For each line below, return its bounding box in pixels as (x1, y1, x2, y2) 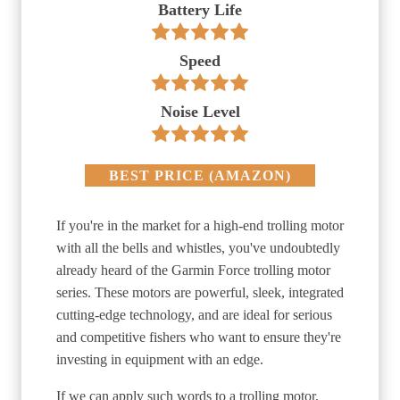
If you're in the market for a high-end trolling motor (56, 218, 344, 234)
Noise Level (160, 102, 240, 121)
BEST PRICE (109, 167, 209, 183)
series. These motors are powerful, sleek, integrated (56, 285, 344, 301)
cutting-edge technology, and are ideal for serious (56, 307, 332, 323)
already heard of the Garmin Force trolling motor (56, 262, 330, 279)
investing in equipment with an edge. (56, 352, 263, 368)
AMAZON (214, 167, 286, 183)
